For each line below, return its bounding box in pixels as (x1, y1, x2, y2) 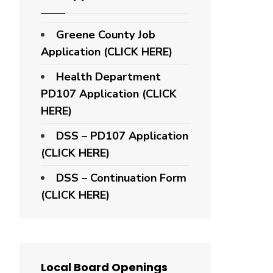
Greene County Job (56, 27, 155, 42)
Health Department (56, 69, 161, 84)
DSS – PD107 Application (56, 129, 188, 143)
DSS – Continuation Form (56, 171, 186, 185)
